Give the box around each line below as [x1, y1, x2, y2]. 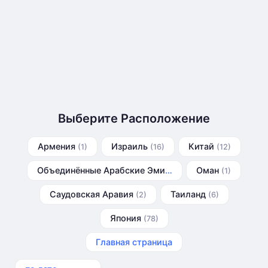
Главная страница [96, 237, 172, 247]
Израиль [111, 141, 150, 151]
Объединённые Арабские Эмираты [165, 165, 172, 175]
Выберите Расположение [58, 111, 210, 126]
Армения [37, 141, 78, 151]
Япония [109, 213, 144, 223]
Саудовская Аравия [49, 189, 136, 199]
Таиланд [170, 189, 208, 199]
